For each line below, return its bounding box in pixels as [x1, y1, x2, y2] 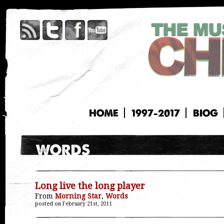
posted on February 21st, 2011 [35, 201, 112, 206]
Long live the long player [35, 180, 145, 191]
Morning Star [55, 192, 101, 200]
